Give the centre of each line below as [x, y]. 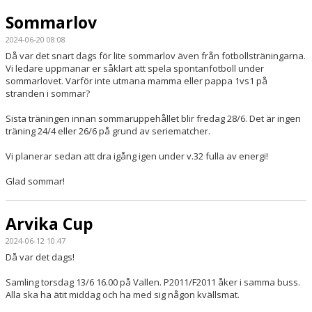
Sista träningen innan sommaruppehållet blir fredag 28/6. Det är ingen [153, 119]
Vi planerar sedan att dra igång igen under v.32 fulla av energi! [137, 156]
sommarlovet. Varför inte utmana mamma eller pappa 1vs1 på [136, 81]
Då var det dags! [40, 257]
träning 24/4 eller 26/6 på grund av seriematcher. [108, 131]
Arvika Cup [49, 224]
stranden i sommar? [48, 94]
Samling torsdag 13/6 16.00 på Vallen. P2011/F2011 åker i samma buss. [153, 282]
